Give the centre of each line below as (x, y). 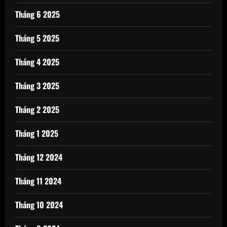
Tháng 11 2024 (38, 181)
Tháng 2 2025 (37, 110)
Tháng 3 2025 (37, 86)
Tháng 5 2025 (37, 38)
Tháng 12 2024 (39, 157)
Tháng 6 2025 (37, 14)
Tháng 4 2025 (37, 62)
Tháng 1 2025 (37, 134)
